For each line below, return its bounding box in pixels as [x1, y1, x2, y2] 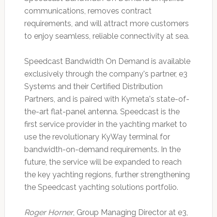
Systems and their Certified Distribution [24, 81, 163, 91]
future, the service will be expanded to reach [24, 157, 182, 167]
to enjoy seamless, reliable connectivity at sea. [24, 31, 189, 41]
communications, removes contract [24, 6, 152, 15]
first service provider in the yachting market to [24, 119, 187, 129]
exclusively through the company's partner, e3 [24, 69, 187, 78]
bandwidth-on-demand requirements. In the [24, 144, 181, 154]
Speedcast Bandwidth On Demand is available [24, 56, 190, 66]
